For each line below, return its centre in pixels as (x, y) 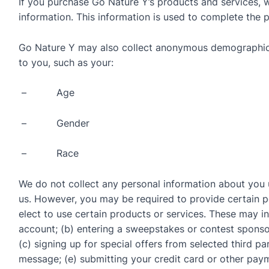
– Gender (54, 123)
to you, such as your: (66, 62)
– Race (48, 153)
